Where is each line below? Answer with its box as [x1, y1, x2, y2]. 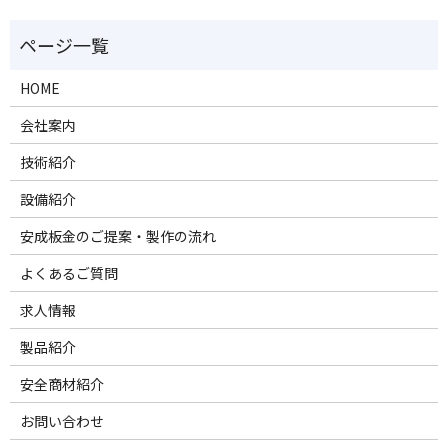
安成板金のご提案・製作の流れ [19, 225, 216, 246]
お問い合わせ [19, 410, 104, 431]
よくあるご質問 [19, 262, 118, 283]
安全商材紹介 [19, 373, 104, 394]
